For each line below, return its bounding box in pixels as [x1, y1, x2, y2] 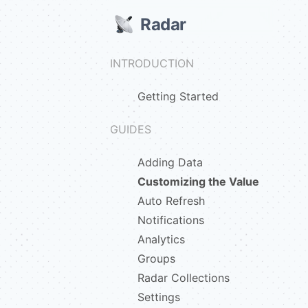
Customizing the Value [137, 175, 259, 188]
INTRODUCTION [110, 56, 194, 70]
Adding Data [137, 155, 203, 169]
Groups [137, 252, 175, 265]
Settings [137, 290, 180, 304]
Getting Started [137, 89, 219, 103]
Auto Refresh [137, 194, 205, 208]
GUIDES [110, 122, 151, 136]
